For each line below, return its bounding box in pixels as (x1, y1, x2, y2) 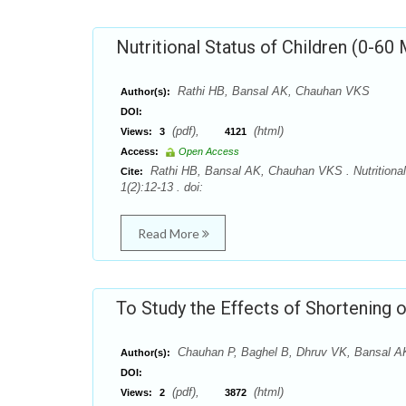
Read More (137, 226, 202, 241)
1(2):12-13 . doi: (121, 180, 203, 194)
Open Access (179, 146, 239, 157)
